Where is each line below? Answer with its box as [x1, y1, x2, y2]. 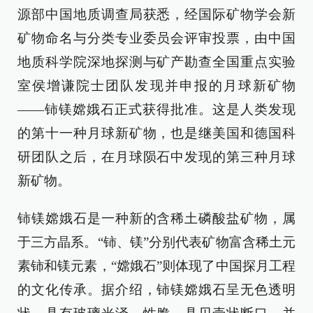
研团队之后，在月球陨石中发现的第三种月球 [17, 150, 296, 164]
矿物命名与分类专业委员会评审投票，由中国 [17, 31, 296, 45]
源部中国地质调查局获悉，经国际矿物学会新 [17, 7, 296, 22]
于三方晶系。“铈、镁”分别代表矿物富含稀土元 [17, 235, 296, 249]
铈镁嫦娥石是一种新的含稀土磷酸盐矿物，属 [17, 211, 296, 226]
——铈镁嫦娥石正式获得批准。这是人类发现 [17, 102, 296, 117]
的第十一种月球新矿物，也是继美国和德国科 [17, 126, 296, 140]
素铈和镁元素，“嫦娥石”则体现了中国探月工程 [17, 259, 296, 273]
